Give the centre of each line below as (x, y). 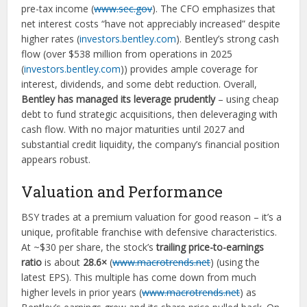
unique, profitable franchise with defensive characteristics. (149, 232)
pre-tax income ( (58, 9)
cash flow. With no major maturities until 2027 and (133, 129)
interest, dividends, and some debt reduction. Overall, (139, 84)
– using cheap (247, 99)
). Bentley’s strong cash (228, 39)
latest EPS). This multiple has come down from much (139, 277)
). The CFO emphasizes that (214, 9)
